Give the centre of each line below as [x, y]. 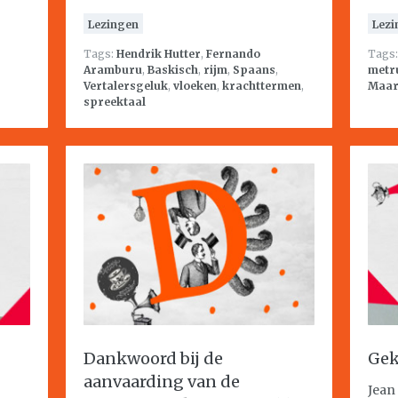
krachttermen [262, 86]
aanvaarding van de [162, 382]
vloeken [195, 86]
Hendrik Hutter [159, 54]
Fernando [233, 54]
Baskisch [173, 70]
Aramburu [113, 70]
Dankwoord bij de [153, 358]
